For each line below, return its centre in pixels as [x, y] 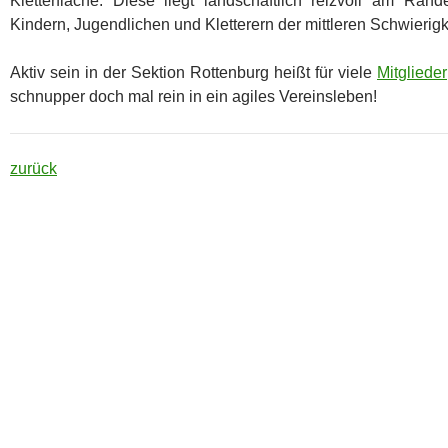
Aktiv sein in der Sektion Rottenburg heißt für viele [193, 72]
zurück [33, 168]
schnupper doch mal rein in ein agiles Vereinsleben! [193, 96]
